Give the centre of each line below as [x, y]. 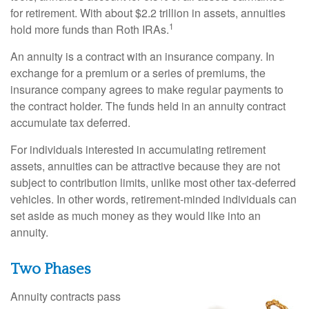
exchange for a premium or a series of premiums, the [138, 72]
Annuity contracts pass [66, 296]
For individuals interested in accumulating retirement [138, 149]
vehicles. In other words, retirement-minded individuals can [153, 199]
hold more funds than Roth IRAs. [90, 29]
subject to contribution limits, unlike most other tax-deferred [153, 182]
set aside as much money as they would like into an [136, 215]
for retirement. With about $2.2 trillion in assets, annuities [148, 12]
